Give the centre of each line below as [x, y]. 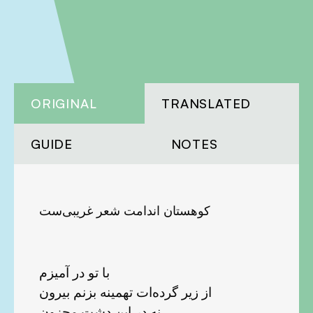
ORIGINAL [64, 103]
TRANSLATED [206, 103]
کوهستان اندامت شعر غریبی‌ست [125, 210]
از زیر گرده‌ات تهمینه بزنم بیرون [125, 291]
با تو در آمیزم [74, 272]
